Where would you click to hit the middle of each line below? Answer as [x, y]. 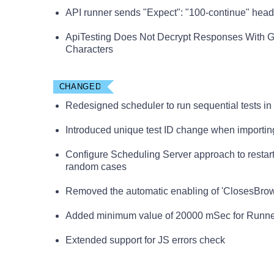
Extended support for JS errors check [145, 240]
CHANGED [80, 87]
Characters [89, 49]
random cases [96, 167]
